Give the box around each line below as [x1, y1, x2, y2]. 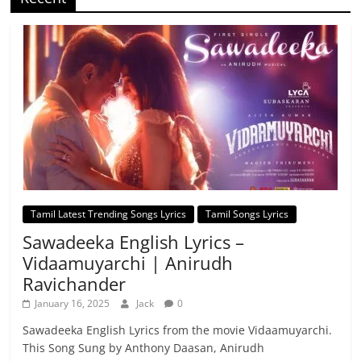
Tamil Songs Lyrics [205, 207, 289, 222]
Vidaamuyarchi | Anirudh [23, 251, 234, 276]
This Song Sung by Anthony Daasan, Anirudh [23, 340, 265, 356]
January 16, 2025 [35, 297, 110, 311]
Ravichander [23, 272, 127, 297]
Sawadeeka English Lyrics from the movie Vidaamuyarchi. [23, 322, 333, 338]
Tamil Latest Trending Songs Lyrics [31, 207, 187, 222]
